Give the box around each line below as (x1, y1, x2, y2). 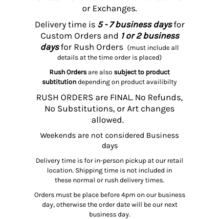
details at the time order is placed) (57, 53, 162, 62)
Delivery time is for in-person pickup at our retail (36, 156, 183, 165)
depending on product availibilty (78, 78, 177, 87)
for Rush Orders (61, 42, 127, 53)
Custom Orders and (40, 30, 121, 42)
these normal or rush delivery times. (55, 176, 164, 185)
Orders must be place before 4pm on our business (34, 191, 185, 199)
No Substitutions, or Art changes (44, 103, 175, 114)
